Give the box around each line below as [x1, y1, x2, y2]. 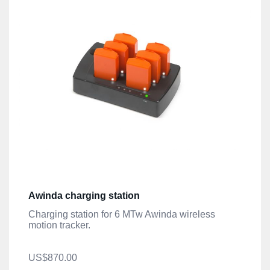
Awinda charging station [28, 190, 140, 201]
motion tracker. [28, 220, 90, 231]
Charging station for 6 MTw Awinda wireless [28, 209, 215, 220]
